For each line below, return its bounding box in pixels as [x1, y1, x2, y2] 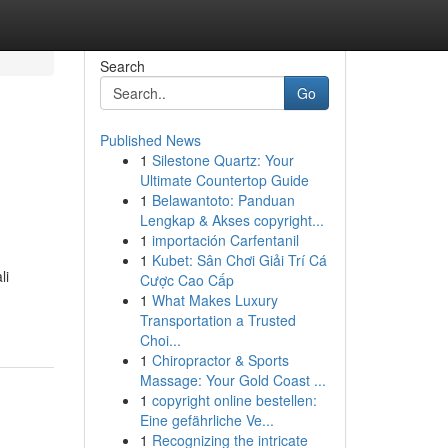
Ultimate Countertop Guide [139, 170, 309, 190]
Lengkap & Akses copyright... [139, 210, 324, 230]
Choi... [139, 330, 181, 350]
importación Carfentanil [151, 230, 299, 250]
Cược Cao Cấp [139, 270, 234, 290]
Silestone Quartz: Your [151, 150, 294, 170]
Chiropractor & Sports [151, 350, 289, 370]
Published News [99, 130, 201, 150]
